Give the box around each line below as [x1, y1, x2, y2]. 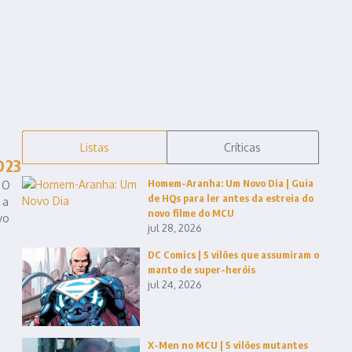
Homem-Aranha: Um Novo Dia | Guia [148, 176, 313, 189]
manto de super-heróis [148, 262, 255, 276]
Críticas [224, 140, 262, 154]
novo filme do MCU [148, 206, 234, 219]
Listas [79, 140, 109, 154]
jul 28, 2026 [148, 221, 202, 234]
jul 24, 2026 [148, 277, 202, 291]
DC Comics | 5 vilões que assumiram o [148, 247, 319, 261]
